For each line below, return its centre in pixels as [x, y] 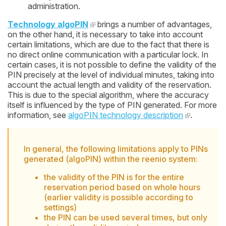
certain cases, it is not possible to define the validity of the [112, 64]
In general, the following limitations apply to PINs [116, 149]
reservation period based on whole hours [122, 187]
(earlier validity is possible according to [119, 197]
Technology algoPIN [48, 24]
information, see [38, 115]
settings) [60, 207]
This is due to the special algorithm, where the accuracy [108, 95]
